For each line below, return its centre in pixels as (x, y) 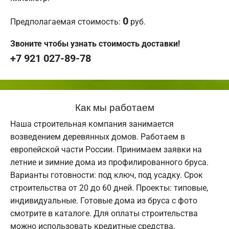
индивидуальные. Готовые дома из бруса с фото (104, 201)
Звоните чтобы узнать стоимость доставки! (95, 44)
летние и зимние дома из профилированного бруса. (109, 163)
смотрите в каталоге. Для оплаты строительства (104, 214)
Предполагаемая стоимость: (66, 22)
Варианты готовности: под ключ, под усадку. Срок (107, 175)
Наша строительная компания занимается (92, 124)
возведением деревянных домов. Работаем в (98, 137)
